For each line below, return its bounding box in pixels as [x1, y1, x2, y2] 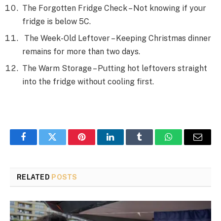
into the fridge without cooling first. [22, 76, 156, 86]
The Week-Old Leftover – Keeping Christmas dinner [22, 33, 211, 43]
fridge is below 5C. [22, 16, 93, 26]
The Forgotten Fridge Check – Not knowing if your [22, 3, 206, 13]
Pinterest [80, 140, 112, 149]
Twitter [51, 140, 77, 149]
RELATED [17, 173, 52, 182]
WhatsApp [168, 140, 206, 149]
